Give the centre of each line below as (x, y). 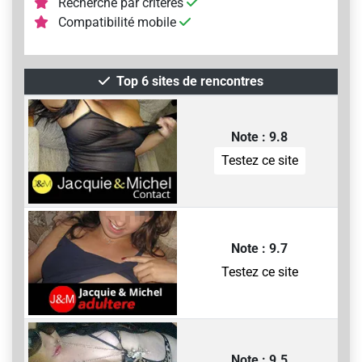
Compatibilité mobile (117, 22)
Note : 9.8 (259, 137)
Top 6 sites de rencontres (190, 81)
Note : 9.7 (259, 248)
